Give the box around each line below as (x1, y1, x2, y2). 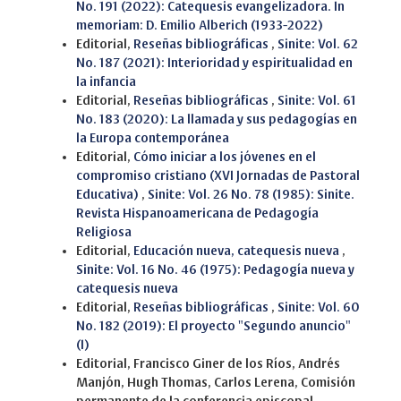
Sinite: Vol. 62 (277, 37, 358, 51)
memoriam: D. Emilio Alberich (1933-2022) (76, 18, 323, 32)
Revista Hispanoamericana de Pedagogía (76, 206, 319, 220)
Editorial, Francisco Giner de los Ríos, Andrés (76, 356, 340, 371)
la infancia (76, 74, 136, 89)
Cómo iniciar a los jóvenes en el (133, 149, 316, 164)
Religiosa (76, 225, 132, 239)
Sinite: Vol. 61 (277, 93, 356, 107)
